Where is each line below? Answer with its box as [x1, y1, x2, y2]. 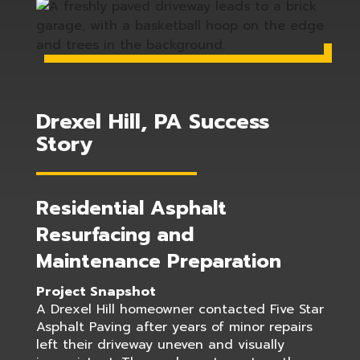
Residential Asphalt [35, 194, 227, 223]
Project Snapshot [35, 282, 156, 301]
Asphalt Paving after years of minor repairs [35, 317, 313, 337]
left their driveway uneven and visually [35, 335, 284, 354]
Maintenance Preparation [35, 247, 281, 276]
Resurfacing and [35, 220, 194, 249]
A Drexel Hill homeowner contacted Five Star [35, 300, 324, 319]
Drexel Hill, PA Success [35, 106, 269, 137]
